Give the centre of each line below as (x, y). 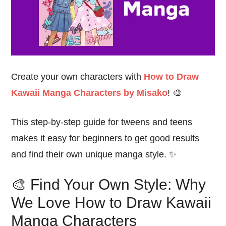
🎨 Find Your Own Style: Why (109, 184)
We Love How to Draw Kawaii (111, 202)
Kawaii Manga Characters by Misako (90, 93)
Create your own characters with (78, 76)
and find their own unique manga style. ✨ (94, 154)
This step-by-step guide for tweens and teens (102, 122)
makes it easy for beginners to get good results (105, 138)
